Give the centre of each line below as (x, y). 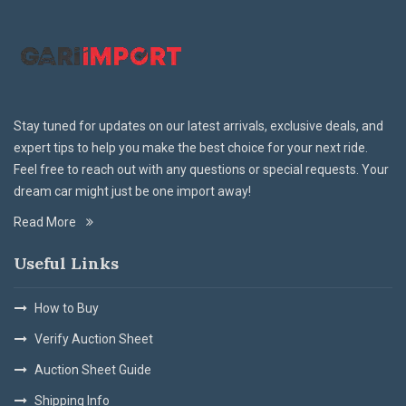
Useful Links (66, 263)
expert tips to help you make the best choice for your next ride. (191, 147)
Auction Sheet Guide (93, 369)
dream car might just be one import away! (132, 191)
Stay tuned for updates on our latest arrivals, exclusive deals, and (198, 126)
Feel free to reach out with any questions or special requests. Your (201, 169)
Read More (46, 222)
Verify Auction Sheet (94, 338)
